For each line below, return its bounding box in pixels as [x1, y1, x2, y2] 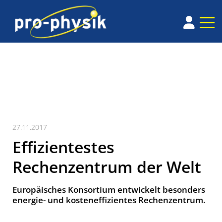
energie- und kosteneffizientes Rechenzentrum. [12, 194, 206, 206]
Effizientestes [12, 136, 114, 158]
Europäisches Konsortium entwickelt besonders [12, 184, 205, 196]
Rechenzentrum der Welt [12, 156, 201, 178]
